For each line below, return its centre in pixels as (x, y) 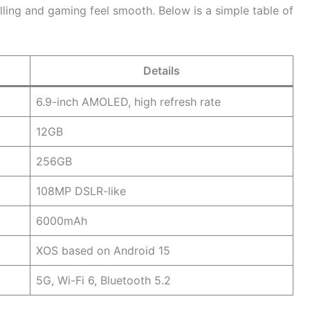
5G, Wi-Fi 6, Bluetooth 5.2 (103, 280)
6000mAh (62, 220)
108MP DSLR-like (81, 191)
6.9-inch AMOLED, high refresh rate (128, 101)
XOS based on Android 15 (103, 250)
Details (162, 70)
